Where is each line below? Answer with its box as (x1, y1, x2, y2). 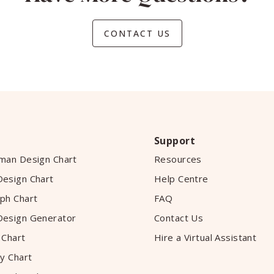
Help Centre (154, 172, 209, 185)
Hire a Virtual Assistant (154, 231, 257, 243)
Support (154, 134, 195, 147)
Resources (154, 153, 202, 165)
